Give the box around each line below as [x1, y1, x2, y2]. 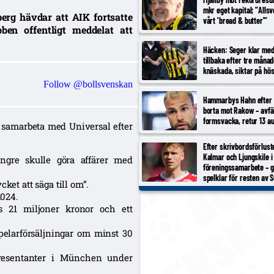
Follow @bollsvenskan [43, 78, 133, 89]
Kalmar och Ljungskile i [202, 151, 273, 162]
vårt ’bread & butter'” [202, 15, 267, 26]
